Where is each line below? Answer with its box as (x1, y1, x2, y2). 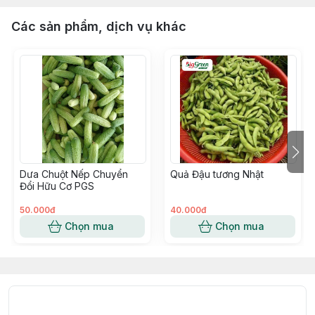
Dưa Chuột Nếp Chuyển (20, 168, 128, 180)
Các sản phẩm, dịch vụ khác (11, 19, 186, 34)
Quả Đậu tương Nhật (170, 168, 264, 180)
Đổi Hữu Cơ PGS (20, 180, 94, 192)
